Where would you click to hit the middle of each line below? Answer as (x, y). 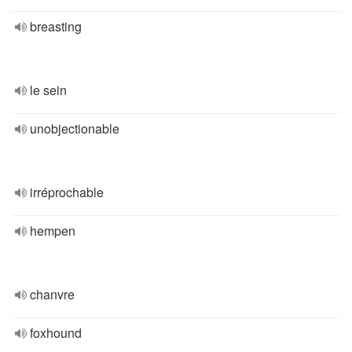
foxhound (56, 333)
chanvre (52, 294)
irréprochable (67, 192)
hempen (53, 231)
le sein (48, 90)
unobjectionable (75, 128)
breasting (56, 26)
